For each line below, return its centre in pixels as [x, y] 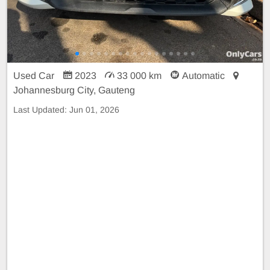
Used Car [35, 75]
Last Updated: [41, 109]
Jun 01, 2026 [94, 109]
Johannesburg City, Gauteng [74, 90]
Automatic [203, 75]
